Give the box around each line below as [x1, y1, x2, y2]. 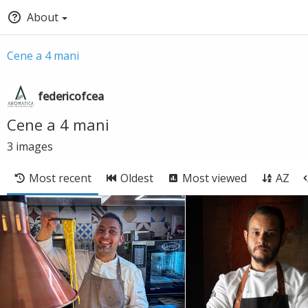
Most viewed [182, 170, 247, 186]
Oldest [120, 170, 153, 186]
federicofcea [38, 89, 104, 104]
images [16, 139, 53, 154]
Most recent [29, 170, 91, 186]
